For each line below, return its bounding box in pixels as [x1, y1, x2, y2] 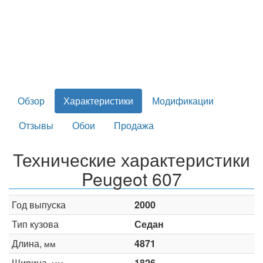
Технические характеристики [13, 146, 250, 172]
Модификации [152, 93, 214, 107]
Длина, [12, 236, 44, 250]
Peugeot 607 [81, 166, 182, 191]
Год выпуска [12, 197, 66, 211]
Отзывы [19, 118, 53, 132]
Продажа [114, 118, 154, 132]
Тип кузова [12, 217, 59, 231]
